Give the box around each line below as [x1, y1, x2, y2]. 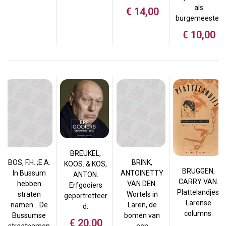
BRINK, [132, 158, 152, 167]
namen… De [10, 201, 48, 209]
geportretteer [64, 192, 107, 200]
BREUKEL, [70, 149, 101, 158]
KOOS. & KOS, [64, 160, 107, 168]
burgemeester [176, 14, 221, 22]
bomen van [124, 211, 160, 220]
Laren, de [127, 201, 157, 209]
